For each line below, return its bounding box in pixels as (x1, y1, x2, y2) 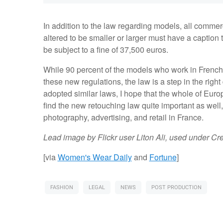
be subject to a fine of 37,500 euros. (43, 44, 170, 56)
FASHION (50, 183, 73, 192)
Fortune (149, 151, 177, 163)
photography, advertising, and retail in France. (43, 111, 206, 123)
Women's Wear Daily (57, 151, 132, 163)
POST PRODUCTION (151, 183, 202, 192)
